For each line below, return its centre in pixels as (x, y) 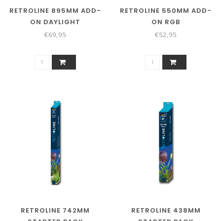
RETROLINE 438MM (166, 211)
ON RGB (166, 22)
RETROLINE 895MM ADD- (55, 11)
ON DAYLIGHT (55, 22)
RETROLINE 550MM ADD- (166, 11)
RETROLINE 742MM (55, 211)
